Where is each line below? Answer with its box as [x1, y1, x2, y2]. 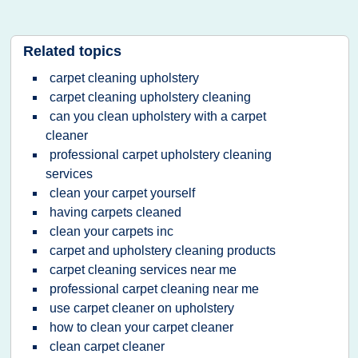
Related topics [23, 43, 121, 59]
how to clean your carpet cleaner [50, 320, 233, 334]
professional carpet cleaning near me [50, 282, 259, 296]
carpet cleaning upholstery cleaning [50, 90, 251, 104]
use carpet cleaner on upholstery [50, 301, 234, 315]
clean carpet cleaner [50, 340, 165, 353]
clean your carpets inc [50, 225, 173, 238]
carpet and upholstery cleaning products [50, 244, 276, 257]
